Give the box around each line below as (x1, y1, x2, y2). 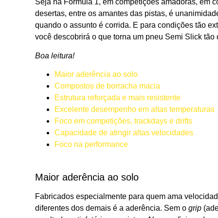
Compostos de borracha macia (54, 81, 160, 90)
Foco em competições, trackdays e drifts (54, 116, 192, 125)
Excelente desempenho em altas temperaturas (54, 105, 215, 113)
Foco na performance (54, 140, 128, 148)
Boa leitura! (35, 51, 76, 60)
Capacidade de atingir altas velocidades (54, 128, 193, 137)
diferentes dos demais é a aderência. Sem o (35, 203, 188, 212)
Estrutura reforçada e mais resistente (54, 93, 181, 102)
